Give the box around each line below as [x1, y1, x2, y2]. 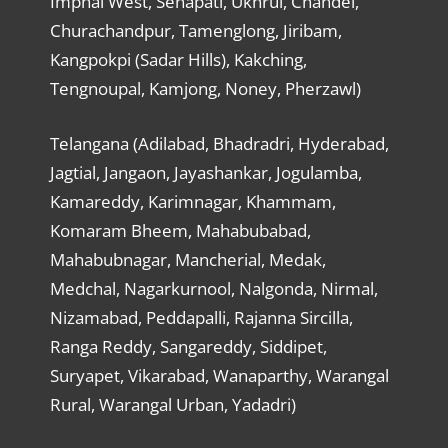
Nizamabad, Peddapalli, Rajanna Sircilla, [49, 305, 353, 329]
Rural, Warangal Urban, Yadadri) [49, 392, 296, 416]
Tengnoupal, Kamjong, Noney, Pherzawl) [49, 77, 361, 101]
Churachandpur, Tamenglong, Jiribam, [49, 19, 342, 43]
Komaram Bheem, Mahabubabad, [49, 218, 311, 242]
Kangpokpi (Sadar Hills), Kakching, [49, 48, 307, 72]
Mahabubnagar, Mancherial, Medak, [49, 247, 326, 271]
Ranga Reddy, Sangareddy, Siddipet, [49, 334, 327, 358]
